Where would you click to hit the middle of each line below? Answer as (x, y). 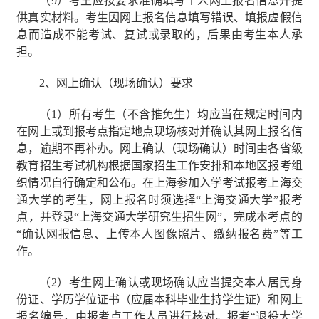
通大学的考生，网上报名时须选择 (106, 200)
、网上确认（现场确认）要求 (119, 83)
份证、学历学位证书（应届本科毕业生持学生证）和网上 (159, 300)
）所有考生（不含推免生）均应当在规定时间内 (179, 115)
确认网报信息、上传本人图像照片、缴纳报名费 (147, 234)
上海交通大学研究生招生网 (148, 217)
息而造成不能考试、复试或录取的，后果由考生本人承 (159, 35)
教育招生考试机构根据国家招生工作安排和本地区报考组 (159, 166)
